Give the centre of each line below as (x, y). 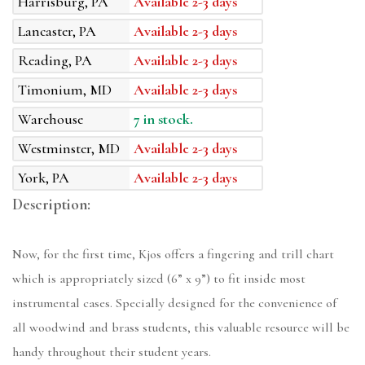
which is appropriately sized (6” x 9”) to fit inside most (159, 279)
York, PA (44, 178)
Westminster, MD (69, 149)
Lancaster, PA (57, 31)
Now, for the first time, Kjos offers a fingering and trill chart (173, 255)
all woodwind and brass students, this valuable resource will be (181, 328)
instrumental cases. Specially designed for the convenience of (174, 303)
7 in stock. (164, 119)
